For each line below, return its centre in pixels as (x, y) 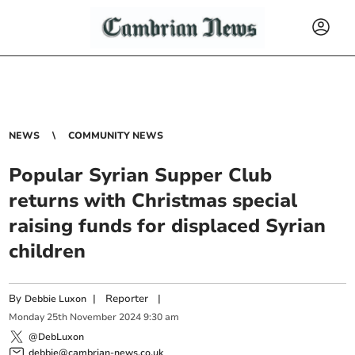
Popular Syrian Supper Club (141, 175)
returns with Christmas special (153, 200)
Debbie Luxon (56, 299)
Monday (27, 317)
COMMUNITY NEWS (116, 136)
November (94, 317)
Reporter (127, 299)
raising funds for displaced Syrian (168, 226)
